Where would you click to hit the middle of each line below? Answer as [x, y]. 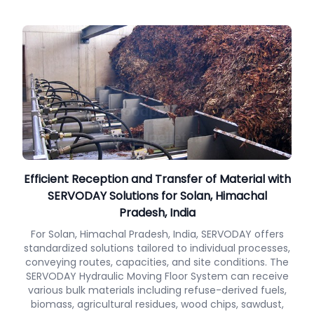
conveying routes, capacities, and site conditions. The [157, 262]
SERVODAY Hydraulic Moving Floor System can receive [157, 276]
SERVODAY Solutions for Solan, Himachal [157, 196]
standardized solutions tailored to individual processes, [157, 248]
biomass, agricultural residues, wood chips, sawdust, [157, 304]
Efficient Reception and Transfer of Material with [157, 179]
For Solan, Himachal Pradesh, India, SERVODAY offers [157, 234]
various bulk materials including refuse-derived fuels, [157, 290]
